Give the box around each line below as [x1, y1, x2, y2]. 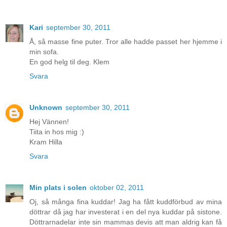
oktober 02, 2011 [90, 183, 144, 192]
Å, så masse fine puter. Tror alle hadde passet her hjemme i [29, 37, 222, 46]
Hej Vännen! [29, 118, 69, 126]
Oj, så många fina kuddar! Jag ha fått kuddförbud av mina [29, 198, 222, 206]
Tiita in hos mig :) [29, 128, 84, 136]
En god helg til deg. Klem [29, 58, 109, 66]
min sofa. [29, 48, 59, 56]
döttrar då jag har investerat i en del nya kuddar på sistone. [29, 208, 222, 216]
